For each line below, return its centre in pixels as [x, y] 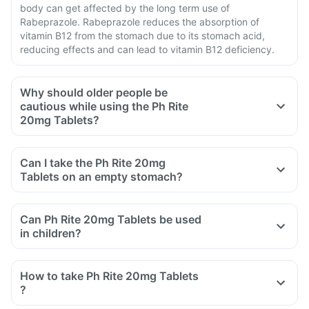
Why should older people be [94, 92]
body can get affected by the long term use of [125, 8]
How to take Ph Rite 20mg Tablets [109, 276]
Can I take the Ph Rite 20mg [93, 163]
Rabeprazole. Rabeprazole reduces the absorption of [140, 22]
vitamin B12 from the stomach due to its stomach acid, [142, 36]
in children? [51, 233]
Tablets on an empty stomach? [122, 177]
